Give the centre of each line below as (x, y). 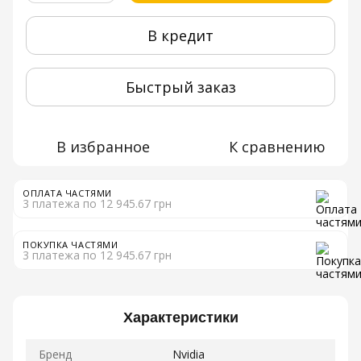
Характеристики (180, 317)
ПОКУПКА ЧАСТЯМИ (71, 245)
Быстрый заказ (180, 87)
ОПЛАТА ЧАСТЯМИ (67, 193)
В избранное (103, 147)
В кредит (180, 35)
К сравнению (277, 147)
